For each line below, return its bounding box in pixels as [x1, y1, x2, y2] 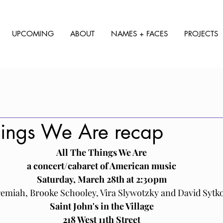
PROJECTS [184, 29, 218, 38]
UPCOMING [12, 29, 54, 38]
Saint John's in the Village [49, 200, 154, 212]
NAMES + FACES [111, 29, 168, 38]
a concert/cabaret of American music [27, 160, 176, 172]
